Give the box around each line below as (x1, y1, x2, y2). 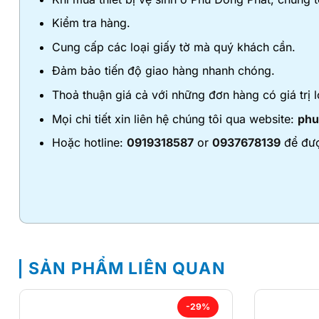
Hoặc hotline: (51, 135, 127, 150)
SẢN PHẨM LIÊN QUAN (28, 258, 226, 278)
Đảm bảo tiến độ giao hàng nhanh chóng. (51, 63, 275, 78)
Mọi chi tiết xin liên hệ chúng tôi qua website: (51, 111, 298, 126)
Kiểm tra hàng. (51, 16, 130, 31)
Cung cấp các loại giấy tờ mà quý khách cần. (51, 39, 296, 54)
